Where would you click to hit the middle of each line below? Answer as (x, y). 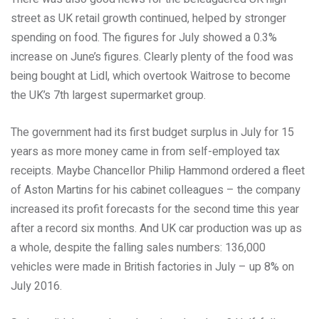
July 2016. (36, 286)
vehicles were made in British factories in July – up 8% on (152, 267)
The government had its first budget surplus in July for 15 (152, 132)
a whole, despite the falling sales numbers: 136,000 (138, 248)
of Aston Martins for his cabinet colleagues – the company (156, 190)
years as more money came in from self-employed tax (145, 152)
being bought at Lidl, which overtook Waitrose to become (151, 76)
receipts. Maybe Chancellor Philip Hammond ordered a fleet (158, 171)
